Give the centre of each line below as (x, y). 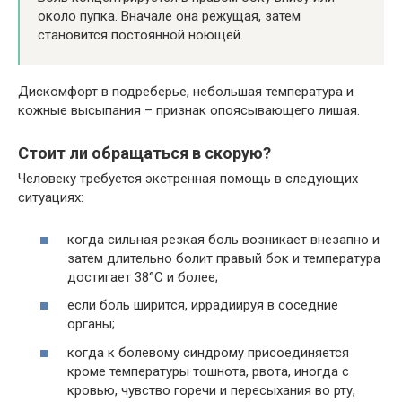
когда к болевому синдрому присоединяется (208, 352)
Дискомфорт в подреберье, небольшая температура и (186, 92)
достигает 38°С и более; (143, 277)
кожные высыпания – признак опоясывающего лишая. (189, 111)
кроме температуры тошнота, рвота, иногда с (208, 371)
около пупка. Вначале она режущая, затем (169, 17)
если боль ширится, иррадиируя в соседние (203, 306)
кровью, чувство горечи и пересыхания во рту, (211, 390)
